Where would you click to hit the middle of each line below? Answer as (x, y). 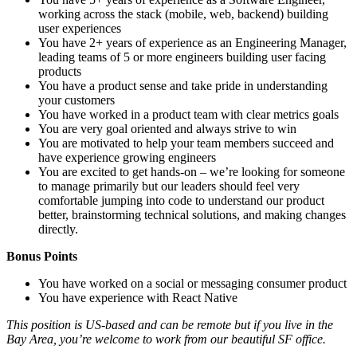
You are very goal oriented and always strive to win (167, 128)
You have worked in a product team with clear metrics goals (188, 114)
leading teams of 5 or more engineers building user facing (182, 57)
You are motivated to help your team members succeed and (186, 143)
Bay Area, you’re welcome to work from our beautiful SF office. (166, 339)
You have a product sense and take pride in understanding (183, 85)
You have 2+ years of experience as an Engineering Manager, (192, 42)
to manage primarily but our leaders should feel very (169, 186)
